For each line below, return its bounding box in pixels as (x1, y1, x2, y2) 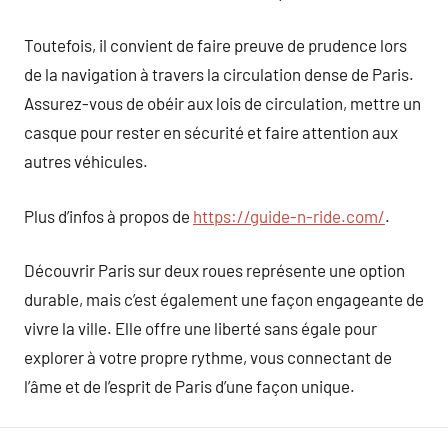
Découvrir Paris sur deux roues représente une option (24, 260, 405, 280)
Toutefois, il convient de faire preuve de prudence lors (24, 35, 407, 55)
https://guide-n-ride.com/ (193, 205, 385, 226)
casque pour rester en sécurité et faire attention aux (24, 122, 398, 142)
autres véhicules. (24, 151, 148, 171)
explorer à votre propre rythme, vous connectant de (24, 347, 392, 367)
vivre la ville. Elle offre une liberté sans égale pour (24, 318, 377, 338)
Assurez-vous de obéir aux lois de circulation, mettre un (24, 93, 421, 113)
